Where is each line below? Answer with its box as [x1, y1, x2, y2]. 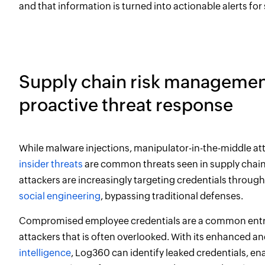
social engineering [19, 190, 101, 202]
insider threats [19, 159, 83, 170]
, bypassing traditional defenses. [101, 190, 243, 202]
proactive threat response [19, 95, 233, 115]
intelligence [19, 247, 71, 258]
